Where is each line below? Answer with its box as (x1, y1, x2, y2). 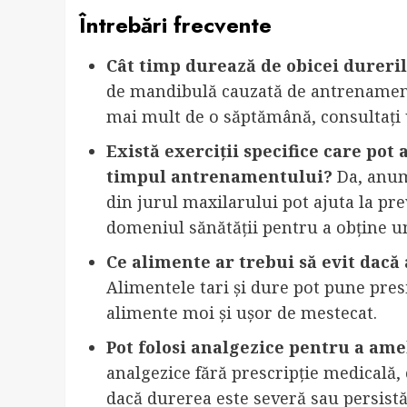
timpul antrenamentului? (106, 165, 333, 188)
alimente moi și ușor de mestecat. (106, 302, 377, 324)
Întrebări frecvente (79, 9, 272, 42)
